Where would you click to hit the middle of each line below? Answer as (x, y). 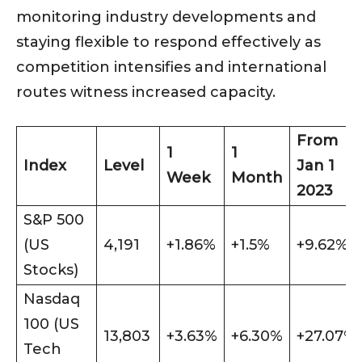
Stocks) (51, 270)
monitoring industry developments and (166, 17)
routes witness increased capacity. (146, 93)
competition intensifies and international (171, 67)
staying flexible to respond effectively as (168, 42)
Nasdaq (52, 299)
